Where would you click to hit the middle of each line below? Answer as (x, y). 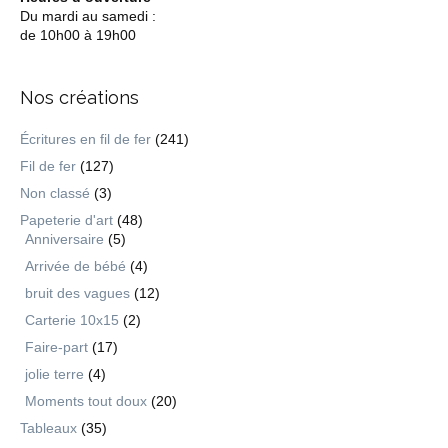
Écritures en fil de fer (85, 139)
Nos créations (79, 97)
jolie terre (54, 374)
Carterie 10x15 (72, 320)
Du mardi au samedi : (88, 16)
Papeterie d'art (66, 220)
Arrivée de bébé (75, 266)
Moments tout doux (86, 401)
